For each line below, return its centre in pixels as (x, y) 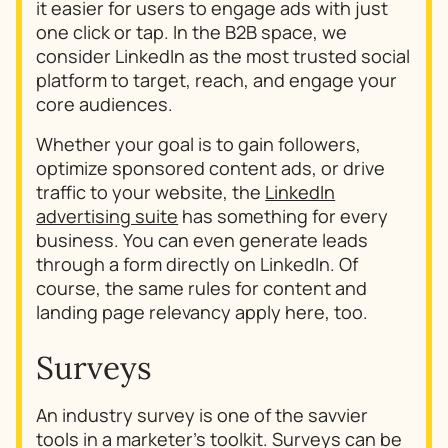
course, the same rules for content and (202, 288)
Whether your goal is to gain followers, (199, 144)
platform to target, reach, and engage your (217, 80)
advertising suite (107, 216)
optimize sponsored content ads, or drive (211, 168)
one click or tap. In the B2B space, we (192, 32)
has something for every (283, 216)
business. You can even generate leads (202, 240)
